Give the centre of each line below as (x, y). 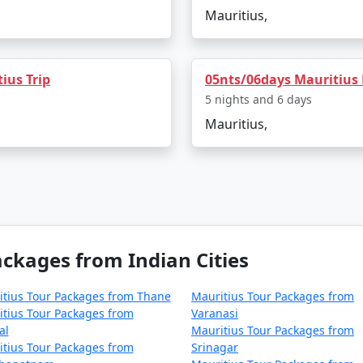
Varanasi (215, 313)
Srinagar (215, 347)
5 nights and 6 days (258, 99)
